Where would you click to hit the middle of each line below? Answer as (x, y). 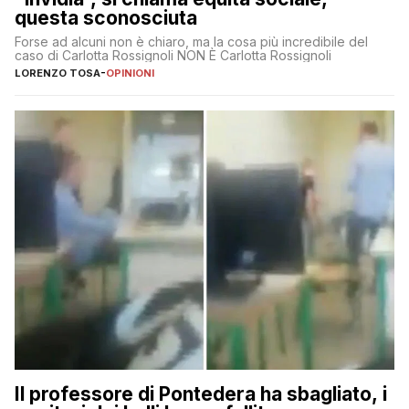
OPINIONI (130, 73)
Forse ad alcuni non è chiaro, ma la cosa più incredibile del (191, 42)
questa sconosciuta (106, 18)
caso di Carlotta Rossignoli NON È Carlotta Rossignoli (173, 56)
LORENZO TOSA (58, 73)
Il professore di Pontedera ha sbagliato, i (201, 393)
